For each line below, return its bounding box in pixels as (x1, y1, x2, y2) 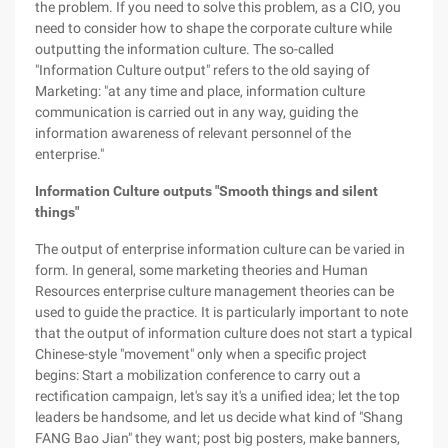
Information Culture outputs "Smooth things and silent (35, 183, 378, 199)
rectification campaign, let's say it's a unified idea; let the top (35, 388, 400, 404)
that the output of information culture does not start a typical (35, 325, 412, 341)
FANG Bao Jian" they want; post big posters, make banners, (35, 430, 400, 446)
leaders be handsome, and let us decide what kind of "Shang (35, 409, 403, 425)
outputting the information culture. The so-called (35, 41, 334, 57)
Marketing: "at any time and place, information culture (35, 83, 365, 99)
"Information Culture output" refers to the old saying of (35, 62, 370, 78)
